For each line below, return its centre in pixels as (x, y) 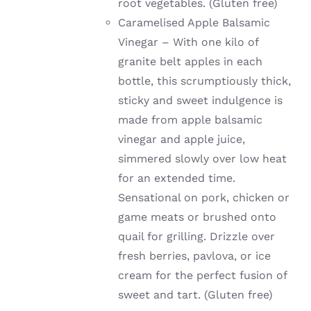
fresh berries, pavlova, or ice (195, 256)
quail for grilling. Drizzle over (197, 237)
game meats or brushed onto (197, 217)
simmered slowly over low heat (203, 159)
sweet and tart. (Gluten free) (196, 295)
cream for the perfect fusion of (203, 276)
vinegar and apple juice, (182, 140)
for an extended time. (177, 178)
